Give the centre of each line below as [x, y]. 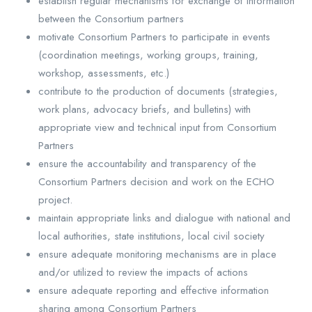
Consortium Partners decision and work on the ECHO [156, 181]
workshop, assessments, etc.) [104, 73]
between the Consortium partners [111, 18]
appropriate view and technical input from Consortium [157, 127]
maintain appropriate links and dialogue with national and [164, 218]
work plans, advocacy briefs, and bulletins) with [145, 109]
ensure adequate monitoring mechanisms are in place [157, 254]
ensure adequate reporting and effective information [154, 290]
